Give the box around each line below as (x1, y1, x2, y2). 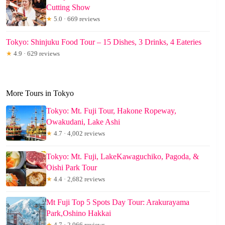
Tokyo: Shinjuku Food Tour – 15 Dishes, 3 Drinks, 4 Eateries (6, 38, 201, 47)
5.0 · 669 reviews (52, 15, 100, 23)
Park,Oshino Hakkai (46, 208, 111, 217)
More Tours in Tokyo (6, 89, 74, 98)
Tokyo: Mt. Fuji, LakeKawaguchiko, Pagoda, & (46, 152, 199, 161)
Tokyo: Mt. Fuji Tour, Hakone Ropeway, (46, 106, 176, 115)
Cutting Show (46, 3, 90, 12)
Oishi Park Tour (46, 163, 97, 172)
